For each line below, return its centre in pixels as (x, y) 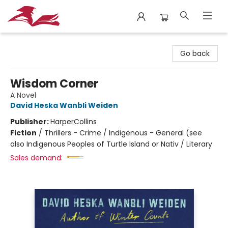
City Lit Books (31, 42)
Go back (195, 53)
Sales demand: (36, 158)
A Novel (23, 95)
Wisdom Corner (54, 84)
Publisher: (30, 122)
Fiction (23, 133)
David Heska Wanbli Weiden (64, 105)
